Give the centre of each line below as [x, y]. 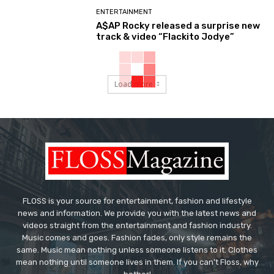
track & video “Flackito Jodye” [165, 37]
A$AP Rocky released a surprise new [178, 26]
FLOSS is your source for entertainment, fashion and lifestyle [137, 201]
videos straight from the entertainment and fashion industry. [137, 226]
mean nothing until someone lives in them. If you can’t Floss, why [137, 262]
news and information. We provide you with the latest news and [137, 213]
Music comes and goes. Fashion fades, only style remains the [137, 238]
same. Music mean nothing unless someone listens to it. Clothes [137, 250]
